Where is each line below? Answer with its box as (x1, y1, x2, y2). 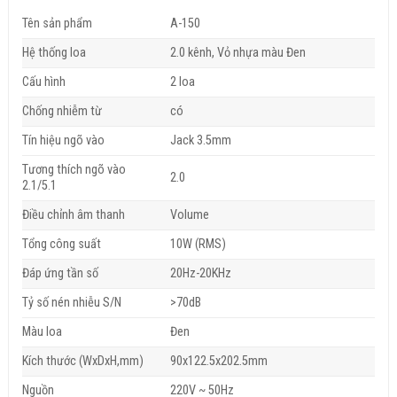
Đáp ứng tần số (22, 266, 98, 282)
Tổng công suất (22, 237, 101, 253)
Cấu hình (22, 74, 66, 90)
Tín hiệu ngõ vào (22, 133, 105, 149)
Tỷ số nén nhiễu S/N (22, 295, 121, 311)
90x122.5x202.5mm (170, 354, 269, 370)
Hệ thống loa (22, 45, 86, 61)
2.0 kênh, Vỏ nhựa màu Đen (170, 45, 307, 61)
